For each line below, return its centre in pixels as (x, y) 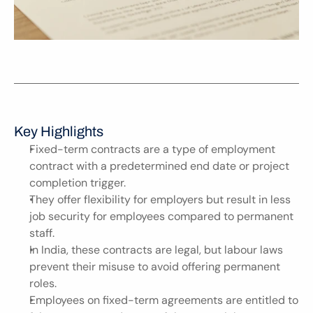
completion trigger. (78, 183)
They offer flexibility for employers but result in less (160, 199)
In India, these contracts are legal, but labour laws (156, 250)
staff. (42, 233)
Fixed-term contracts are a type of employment (152, 149)
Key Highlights (59, 131)
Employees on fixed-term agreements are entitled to (164, 300)
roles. (43, 283)
